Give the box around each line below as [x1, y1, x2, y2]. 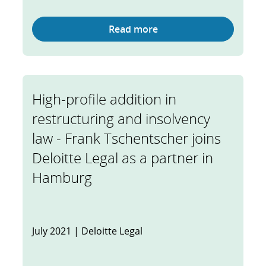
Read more [108, 23, 158, 36]
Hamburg [32, 167, 92, 187]
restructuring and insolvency [32, 109, 210, 128]
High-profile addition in [32, 89, 176, 109]
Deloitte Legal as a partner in [32, 148, 213, 167]
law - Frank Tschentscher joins [32, 128, 221, 148]
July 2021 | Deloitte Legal [32, 224, 142, 237]
